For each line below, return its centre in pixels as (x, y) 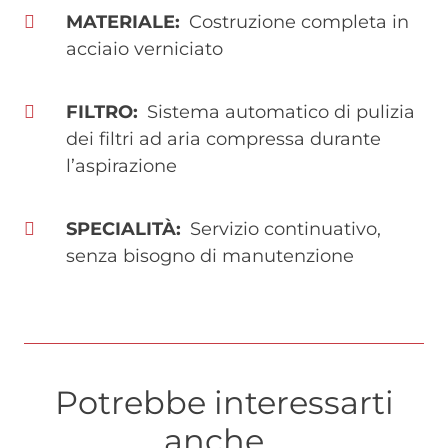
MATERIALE (120, 22)
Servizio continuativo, (285, 229)
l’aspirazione (121, 166)
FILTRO (99, 112)
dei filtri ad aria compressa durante (223, 139)
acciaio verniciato (144, 49)
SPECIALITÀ (121, 229)
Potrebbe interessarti (224, 403)
